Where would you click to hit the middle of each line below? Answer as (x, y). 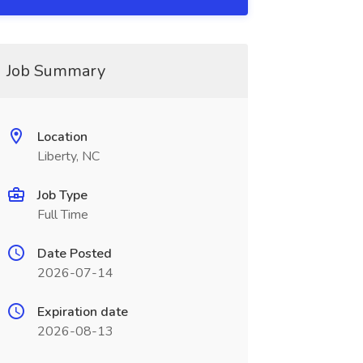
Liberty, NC (68, 156)
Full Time (62, 215)
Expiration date (82, 312)
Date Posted (74, 254)
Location (62, 137)
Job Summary (56, 71)
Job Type (62, 195)
